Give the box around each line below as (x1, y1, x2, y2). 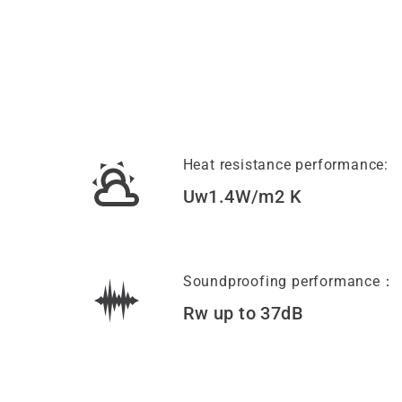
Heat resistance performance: (182, 156, 389, 174)
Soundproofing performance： (182, 273, 396, 291)
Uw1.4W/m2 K (182, 186, 301, 208)
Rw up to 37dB (182, 302, 304, 325)
